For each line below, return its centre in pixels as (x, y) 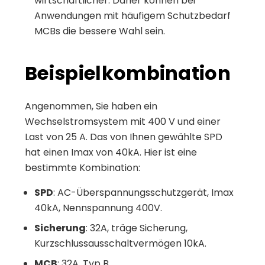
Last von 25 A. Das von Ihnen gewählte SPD (124, 137)
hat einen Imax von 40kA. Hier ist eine (111, 152)
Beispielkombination (128, 73)
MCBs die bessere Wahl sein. (100, 31)
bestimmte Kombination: (83, 167)
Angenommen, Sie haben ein (91, 106)
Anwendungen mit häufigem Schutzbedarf (132, 15)
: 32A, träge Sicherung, (137, 228)
